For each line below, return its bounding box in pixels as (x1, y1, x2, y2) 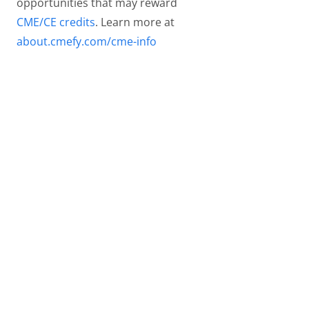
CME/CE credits (17, 14, 95, 30)
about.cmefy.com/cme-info (17, 34, 157, 50)
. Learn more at (95, 14, 175, 30)
